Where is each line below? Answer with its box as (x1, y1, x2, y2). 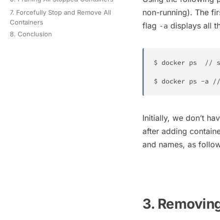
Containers (10, 18, 43, 26)
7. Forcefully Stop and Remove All (10, 8, 111, 16)
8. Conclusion (10, 30, 52, 38)
